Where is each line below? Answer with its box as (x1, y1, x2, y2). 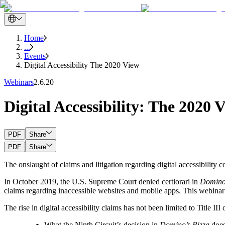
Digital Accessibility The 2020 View (24, 61, 140, 69)
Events (24, 52, 46, 60)
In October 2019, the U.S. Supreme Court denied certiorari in (4, 177, 200, 186)
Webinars (4, 78, 34, 86)
